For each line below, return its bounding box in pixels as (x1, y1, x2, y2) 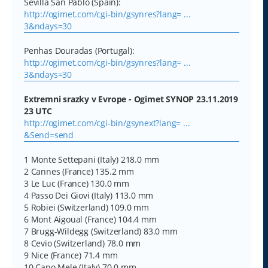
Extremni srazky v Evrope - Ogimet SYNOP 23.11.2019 (24, 93, 238, 105)
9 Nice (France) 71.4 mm (24, 249, 118, 261)
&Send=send (24, 129, 74, 141)
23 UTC (24, 105, 52, 117)
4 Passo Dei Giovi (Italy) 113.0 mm (24, 189, 154, 201)
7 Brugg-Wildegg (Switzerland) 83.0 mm (24, 225, 178, 237)
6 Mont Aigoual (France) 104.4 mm (24, 213, 157, 225)
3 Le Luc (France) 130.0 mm (24, 177, 129, 189)
